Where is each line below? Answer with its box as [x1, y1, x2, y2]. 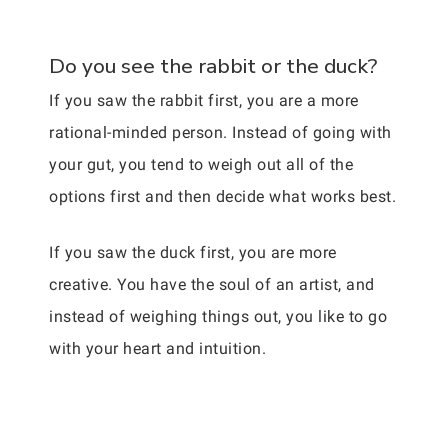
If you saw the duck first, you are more [49, 243, 337, 263]
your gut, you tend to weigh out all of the [49, 155, 353, 175]
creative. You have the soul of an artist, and [49, 275, 375, 295]
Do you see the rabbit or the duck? [49, 52, 377, 81]
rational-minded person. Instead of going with [49, 123, 392, 143]
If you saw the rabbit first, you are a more [49, 91, 359, 111]
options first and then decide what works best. [49, 187, 396, 207]
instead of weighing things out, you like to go [49, 307, 387, 327]
